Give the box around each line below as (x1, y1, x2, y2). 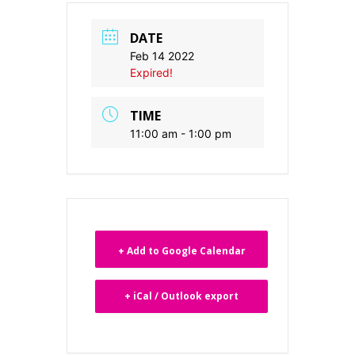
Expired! (130, 65, 173, 79)
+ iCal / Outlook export (124, 288, 239, 303)
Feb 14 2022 (130, 48, 194, 63)
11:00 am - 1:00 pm (130, 126, 231, 140)
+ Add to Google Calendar (117, 243, 246, 258)
